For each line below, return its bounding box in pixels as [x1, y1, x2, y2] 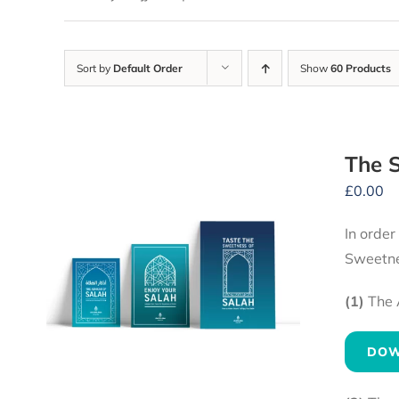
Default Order [113, 61, 183, 76]
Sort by [77, 61, 113, 76]
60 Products [330, 61, 391, 76]
